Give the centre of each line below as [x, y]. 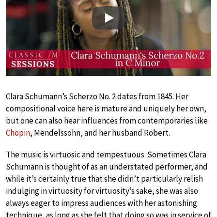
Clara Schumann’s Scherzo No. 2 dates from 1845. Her [97, 96]
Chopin [18, 132]
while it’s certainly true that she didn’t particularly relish [104, 178]
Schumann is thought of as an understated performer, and [107, 166]
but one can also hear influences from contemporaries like [107, 120]
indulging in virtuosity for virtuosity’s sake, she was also [102, 191]
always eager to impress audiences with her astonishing [101, 203]
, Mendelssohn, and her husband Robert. [100, 132]
